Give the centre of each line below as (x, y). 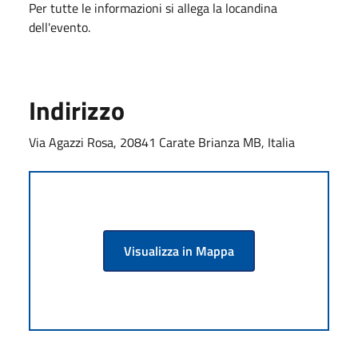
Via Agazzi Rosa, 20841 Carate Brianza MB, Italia (162, 142)
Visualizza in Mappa (179, 251)
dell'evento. (60, 27)
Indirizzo (77, 110)
